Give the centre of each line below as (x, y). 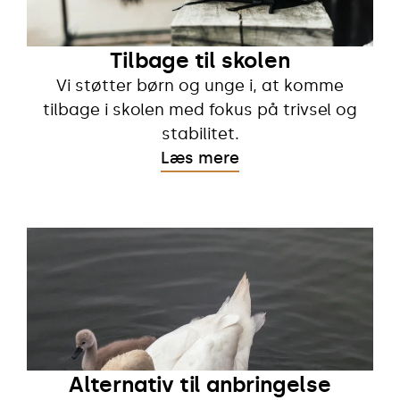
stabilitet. (200, 133)
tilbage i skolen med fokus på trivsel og (200, 109)
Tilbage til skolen (200, 60)
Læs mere (200, 158)
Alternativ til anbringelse (200, 384)
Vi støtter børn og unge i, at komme (200, 85)
